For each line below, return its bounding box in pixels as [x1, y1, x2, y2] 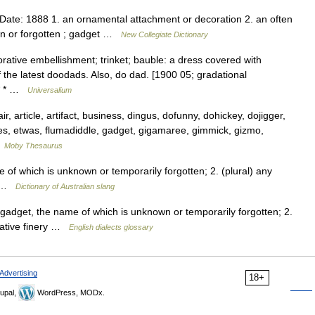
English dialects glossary [69, 223, 153, 231]
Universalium [27, 86, 72, 94]
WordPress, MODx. [35, 288, 105, 297]
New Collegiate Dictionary [121, 30, 208, 39]
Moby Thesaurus [4, 141, 63, 150]
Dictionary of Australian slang [15, 182, 115, 191]
